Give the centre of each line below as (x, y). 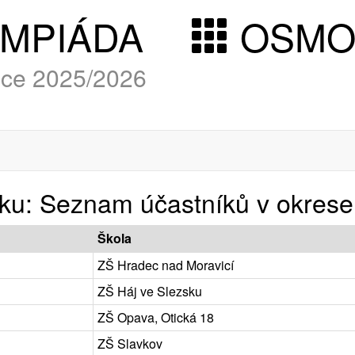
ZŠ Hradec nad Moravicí (166, 265)
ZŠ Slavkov (130, 343)
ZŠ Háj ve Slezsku (150, 291)
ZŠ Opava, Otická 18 (156, 317)
